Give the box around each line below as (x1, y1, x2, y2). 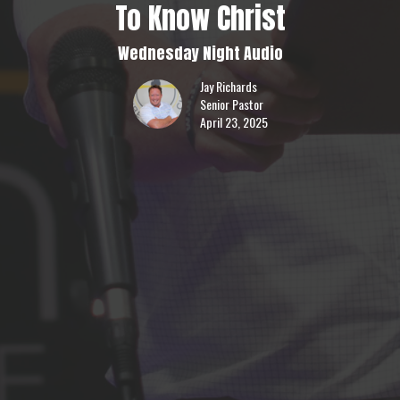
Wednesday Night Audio (117, 41, 283, 66)
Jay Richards (199, 77, 257, 96)
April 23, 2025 (199, 112, 268, 132)
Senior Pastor (199, 95, 263, 114)
